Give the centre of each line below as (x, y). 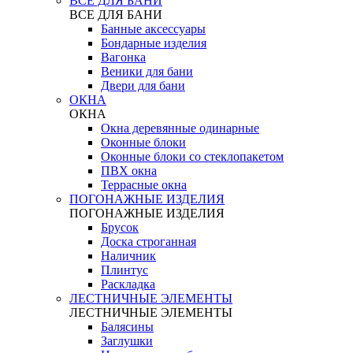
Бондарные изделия (154, 43)
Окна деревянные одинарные (180, 128)
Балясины (127, 326)
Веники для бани (147, 71)
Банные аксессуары (153, 28)
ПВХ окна (129, 170)
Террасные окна (144, 184)
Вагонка (123, 57)
